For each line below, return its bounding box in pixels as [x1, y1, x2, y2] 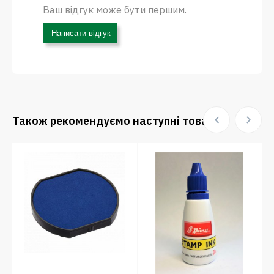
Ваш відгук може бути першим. [43, 4, 187, 16]
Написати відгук [49, 29, 111, 38]
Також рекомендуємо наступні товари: [12, 114, 224, 128]
